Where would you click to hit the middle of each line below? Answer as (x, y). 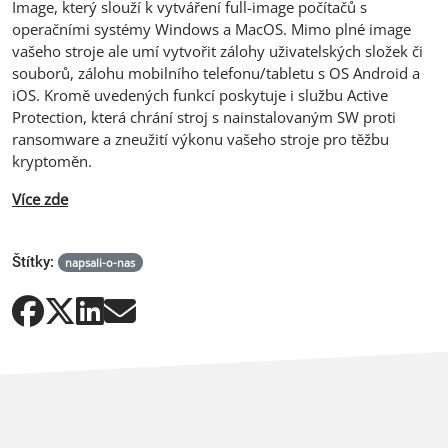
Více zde (40, 198)
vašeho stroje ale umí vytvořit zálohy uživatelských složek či (217, 50)
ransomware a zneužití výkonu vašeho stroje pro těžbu (200, 138)
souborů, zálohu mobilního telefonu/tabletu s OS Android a (216, 72)
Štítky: (33, 261)
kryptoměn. (52, 160)
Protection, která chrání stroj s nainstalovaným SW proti (204, 116)
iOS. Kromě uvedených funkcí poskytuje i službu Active (200, 94)
